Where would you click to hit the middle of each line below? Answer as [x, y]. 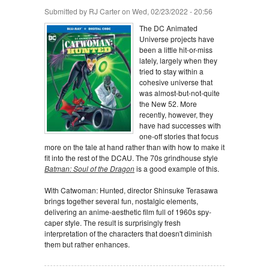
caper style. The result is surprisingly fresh [113, 222]
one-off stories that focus [179, 136]
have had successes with [180, 125]
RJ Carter [104, 11]
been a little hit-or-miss [176, 50]
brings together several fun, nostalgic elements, [121, 201]
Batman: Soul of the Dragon [89, 168]
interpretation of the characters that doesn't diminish [128, 233]
